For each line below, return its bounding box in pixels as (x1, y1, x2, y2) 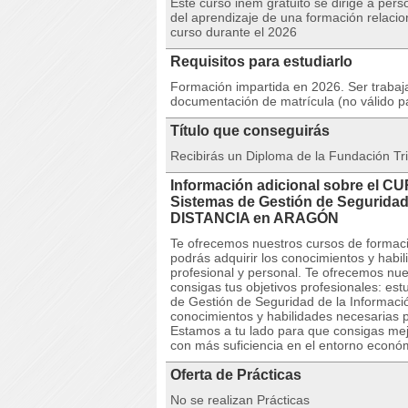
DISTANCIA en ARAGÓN (170, 210, 339, 226)
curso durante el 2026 (170, 25, 297, 39)
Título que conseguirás (170, 123, 330, 138)
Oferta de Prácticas (170, 367, 301, 382)
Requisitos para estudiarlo (170, 54, 352, 69)
